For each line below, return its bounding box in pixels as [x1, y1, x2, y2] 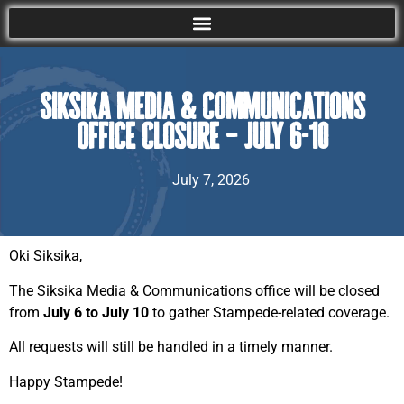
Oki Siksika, [9, 247, 82, 265]
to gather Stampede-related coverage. [149, 303, 393, 321]
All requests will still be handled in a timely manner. [9, 338, 333, 356]
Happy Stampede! [9, 372, 123, 390]
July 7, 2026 [171, 171, 250, 189]
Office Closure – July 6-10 [76, 118, 328, 155]
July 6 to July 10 [43, 303, 149, 321]
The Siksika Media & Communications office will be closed [9, 281, 380, 299]
